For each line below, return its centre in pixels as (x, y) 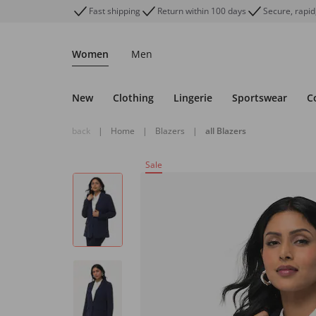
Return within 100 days (202, 11)
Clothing (133, 98)
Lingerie (193, 98)
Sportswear (260, 98)
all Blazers (226, 131)
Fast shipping (115, 11)
